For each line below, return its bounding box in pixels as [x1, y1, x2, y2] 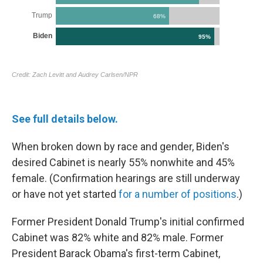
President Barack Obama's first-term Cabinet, [12, 247, 220, 259]
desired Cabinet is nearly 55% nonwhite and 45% [12, 156, 235, 168]
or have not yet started [12, 188, 119, 200]
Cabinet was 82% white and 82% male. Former [12, 231, 224, 244]
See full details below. [12, 113, 118, 125]
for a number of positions [119, 188, 237, 200]
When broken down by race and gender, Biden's [12, 140, 230, 153]
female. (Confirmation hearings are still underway [12, 172, 240, 184]
